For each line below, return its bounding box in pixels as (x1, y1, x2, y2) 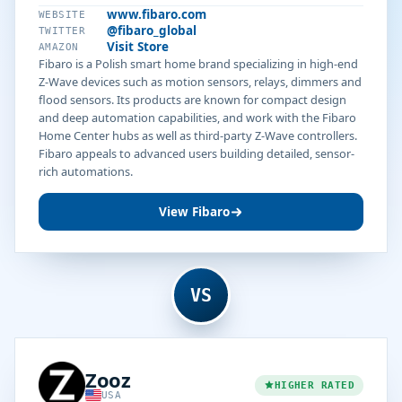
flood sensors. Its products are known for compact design (39, 92, 346, 108)
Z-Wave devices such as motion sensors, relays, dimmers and (39, 74, 362, 90)
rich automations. (39, 163, 133, 179)
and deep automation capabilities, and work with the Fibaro (39, 109, 356, 126)
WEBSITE (39, 8, 86, 21)
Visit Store (107, 39, 169, 55)
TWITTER (39, 24, 86, 37)
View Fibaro (159, 204, 230, 220)
